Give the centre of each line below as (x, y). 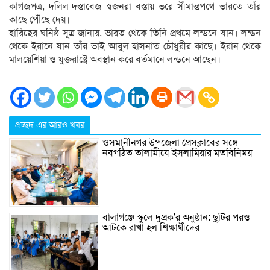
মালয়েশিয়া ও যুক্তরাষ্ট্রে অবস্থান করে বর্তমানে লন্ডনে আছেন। (115, 59)
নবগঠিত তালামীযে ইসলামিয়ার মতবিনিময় (177, 153)
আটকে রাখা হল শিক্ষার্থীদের (151, 228)
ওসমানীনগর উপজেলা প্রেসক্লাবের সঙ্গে (170, 143)
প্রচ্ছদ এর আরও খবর (50, 125)
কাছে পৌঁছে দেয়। (39, 20)
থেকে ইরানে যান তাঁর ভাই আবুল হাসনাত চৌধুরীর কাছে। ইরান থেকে (135, 46)
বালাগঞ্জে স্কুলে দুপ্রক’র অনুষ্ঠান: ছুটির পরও (176, 218)
